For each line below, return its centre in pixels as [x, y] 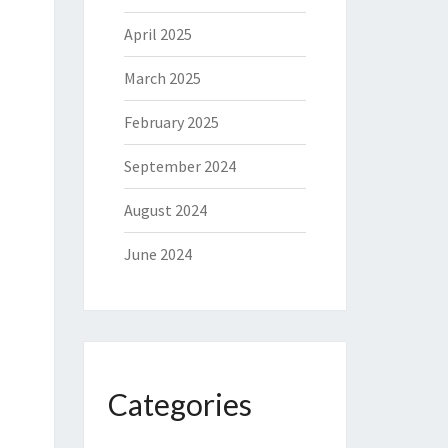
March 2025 [162, 78]
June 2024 [157, 254]
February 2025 [171, 122]
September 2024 [179, 166]
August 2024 [165, 210]
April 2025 [157, 34]
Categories [179, 404]
